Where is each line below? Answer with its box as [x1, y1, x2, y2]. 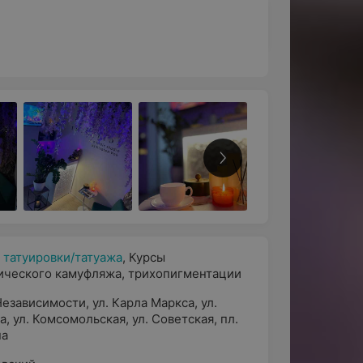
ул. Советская [132, 311, 215, 327]
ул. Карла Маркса [92, 295, 195, 310]
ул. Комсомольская [13, 311, 126, 327]
